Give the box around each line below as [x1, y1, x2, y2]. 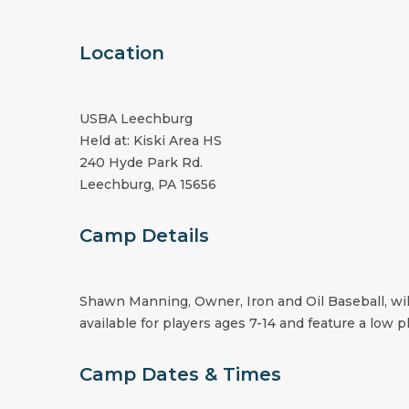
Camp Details [79, 225, 209, 246]
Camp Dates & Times [79, 363, 281, 385]
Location [79, 42, 164, 64]
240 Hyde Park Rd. [79, 154, 203, 171]
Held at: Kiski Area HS [79, 132, 222, 149]
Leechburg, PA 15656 [79, 176, 216, 193]
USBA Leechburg [79, 110, 193, 127]
